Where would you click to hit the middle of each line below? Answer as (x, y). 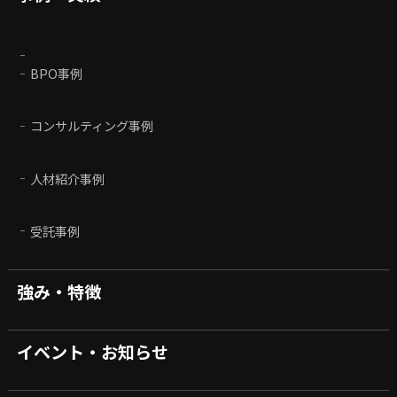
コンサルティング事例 (92, 126)
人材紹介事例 (68, 178)
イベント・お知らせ (92, 351)
